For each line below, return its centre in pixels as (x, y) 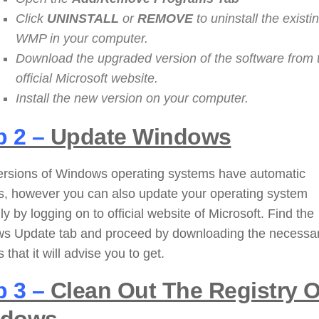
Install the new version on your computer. (132, 99)
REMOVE (167, 19)
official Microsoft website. (87, 79)
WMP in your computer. (82, 39)
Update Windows (138, 137)
